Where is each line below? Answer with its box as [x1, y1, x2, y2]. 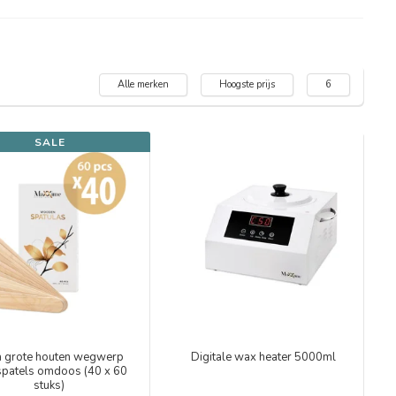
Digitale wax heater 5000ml [190, 348, 336, 365]
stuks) [34, 377, 65, 393]
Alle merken [118, 77, 169, 91]
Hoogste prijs [219, 77, 275, 91]
